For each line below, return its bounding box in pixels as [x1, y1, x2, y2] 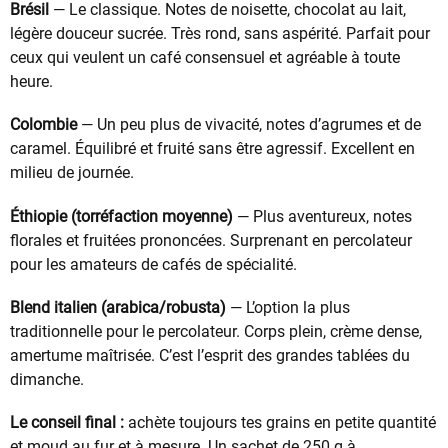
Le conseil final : [10, 412, 124, 432]
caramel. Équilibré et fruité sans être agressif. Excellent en [10, 139, 415, 159]
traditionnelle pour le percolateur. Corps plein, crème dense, [10, 321, 422, 341]
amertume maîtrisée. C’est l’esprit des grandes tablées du [10, 345, 410, 365]
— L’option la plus [226, 297, 350, 317]
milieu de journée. [10, 163, 134, 183]
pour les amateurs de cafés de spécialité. [10, 254, 297, 274]
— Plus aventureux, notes [233, 206, 412, 226]
